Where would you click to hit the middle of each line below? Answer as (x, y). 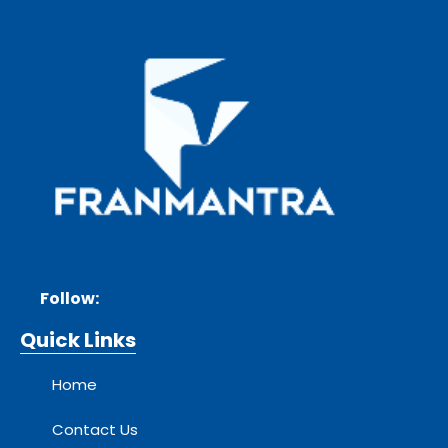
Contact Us (95, 429)
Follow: (69, 298)
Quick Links (78, 339)
